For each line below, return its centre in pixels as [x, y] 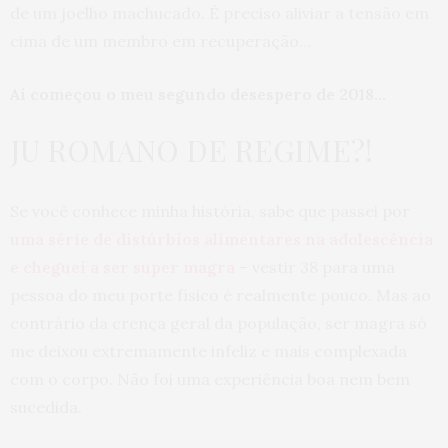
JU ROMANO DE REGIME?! [191, 150]
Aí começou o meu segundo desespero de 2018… [198, 94]
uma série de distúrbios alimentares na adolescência [221, 239]
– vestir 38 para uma [315, 267]
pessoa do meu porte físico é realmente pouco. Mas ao [220, 295]
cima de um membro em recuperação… [160, 41]
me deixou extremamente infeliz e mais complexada [208, 351]
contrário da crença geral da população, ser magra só [218, 323]
